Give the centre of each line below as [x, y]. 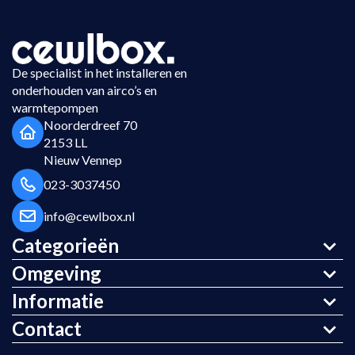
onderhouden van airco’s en [84, 90]
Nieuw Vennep [83, 159]
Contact [47, 328]
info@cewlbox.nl [89, 216]
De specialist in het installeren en [99, 72]
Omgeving [57, 273]
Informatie [58, 300]
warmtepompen [55, 107]
